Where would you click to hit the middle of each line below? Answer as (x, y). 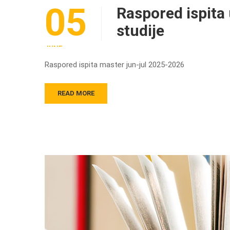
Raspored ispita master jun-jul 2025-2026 (114, 65)
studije (140, 31)
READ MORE (76, 93)
